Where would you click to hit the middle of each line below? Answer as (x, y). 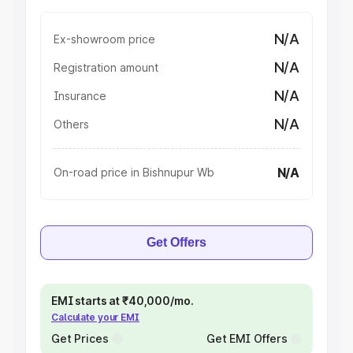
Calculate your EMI (95, 317)
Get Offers (176, 242)
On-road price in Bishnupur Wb (134, 172)
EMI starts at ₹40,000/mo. (123, 301)
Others (71, 124)
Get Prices (80, 338)
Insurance (80, 96)
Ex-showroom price (104, 39)
